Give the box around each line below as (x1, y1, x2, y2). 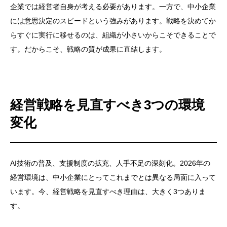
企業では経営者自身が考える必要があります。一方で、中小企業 (10, 3, 216, 11)
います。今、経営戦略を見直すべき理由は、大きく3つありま (10, 187, 206, 196)
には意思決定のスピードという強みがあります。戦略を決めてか (10, 17, 216, 25)
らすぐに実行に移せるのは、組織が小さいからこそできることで (10, 31, 216, 40)
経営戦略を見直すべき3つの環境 (10, 98, 205, 112)
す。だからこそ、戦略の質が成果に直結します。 (10, 45, 166, 54)
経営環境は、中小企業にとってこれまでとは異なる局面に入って (10, 173, 216, 181)
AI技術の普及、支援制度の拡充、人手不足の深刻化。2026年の (10, 159, 210, 167)
